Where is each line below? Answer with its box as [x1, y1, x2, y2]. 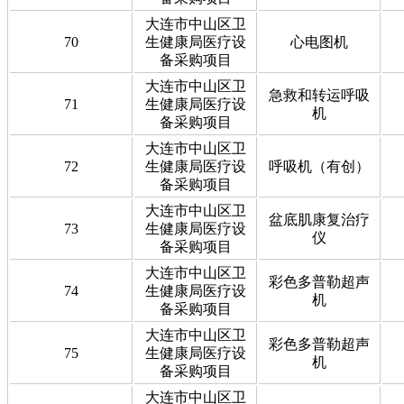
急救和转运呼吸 [269, 87, 370, 103]
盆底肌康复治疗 [269, 211, 370, 227]
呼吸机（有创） [269, 158, 370, 174]
